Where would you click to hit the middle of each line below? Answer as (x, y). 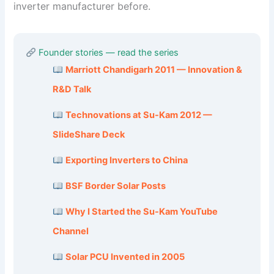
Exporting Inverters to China (126, 161)
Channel (71, 231)
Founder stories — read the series (108, 53)
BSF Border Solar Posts (115, 186)
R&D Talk (72, 90)
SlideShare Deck (89, 135)
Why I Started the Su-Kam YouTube (141, 212)
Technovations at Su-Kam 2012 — (139, 115)
